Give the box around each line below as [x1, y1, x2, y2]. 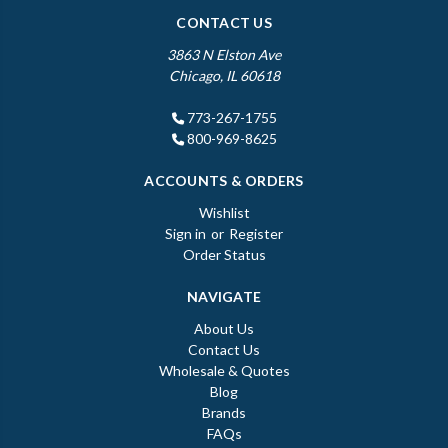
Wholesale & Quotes [158, 362, 290, 380]
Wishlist [198, 204, 250, 222]
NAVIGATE [187, 288, 261, 306]
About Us [194, 320, 254, 338]
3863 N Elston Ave [167, 46, 281, 64]
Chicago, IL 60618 [168, 67, 280, 85]
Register [229, 225, 284, 243]
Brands [202, 404, 246, 422]
